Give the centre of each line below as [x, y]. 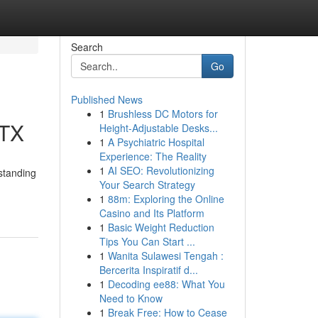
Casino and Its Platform [152, 213]
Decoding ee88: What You [166, 284]
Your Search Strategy [147, 185]
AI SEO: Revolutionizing [161, 170]
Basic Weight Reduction [161, 227]
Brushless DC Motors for [163, 114]
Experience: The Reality [153, 156]
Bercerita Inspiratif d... [148, 270]
